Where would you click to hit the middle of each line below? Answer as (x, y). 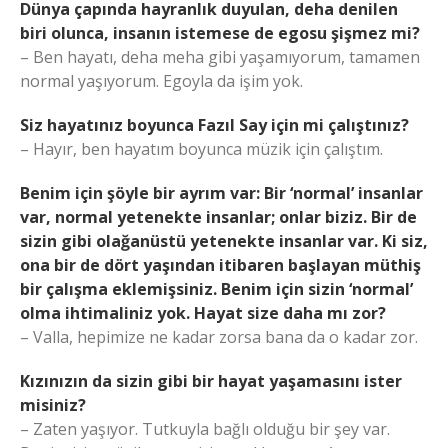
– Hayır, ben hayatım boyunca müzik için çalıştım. (201, 148)
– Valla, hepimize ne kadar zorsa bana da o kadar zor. (219, 336)
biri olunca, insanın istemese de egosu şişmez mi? (220, 32)
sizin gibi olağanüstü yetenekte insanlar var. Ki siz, (224, 240)
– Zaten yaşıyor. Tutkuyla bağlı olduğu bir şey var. (205, 428)
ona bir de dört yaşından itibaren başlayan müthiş (220, 264)
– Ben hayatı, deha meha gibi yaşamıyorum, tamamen (220, 56)
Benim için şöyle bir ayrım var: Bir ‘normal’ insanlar (221, 192)
